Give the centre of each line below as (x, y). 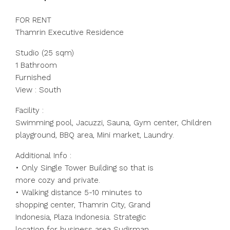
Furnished (33, 78)
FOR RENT (33, 20)
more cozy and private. (58, 180)
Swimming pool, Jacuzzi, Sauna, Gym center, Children (113, 123)
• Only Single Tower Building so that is (84, 168)
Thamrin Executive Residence (70, 32)
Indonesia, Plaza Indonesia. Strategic (81, 217)
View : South (38, 90)
